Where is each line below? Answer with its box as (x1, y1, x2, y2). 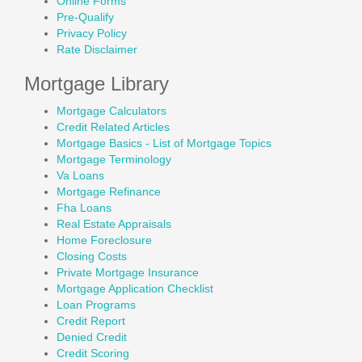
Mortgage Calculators (57, 104, 166, 117)
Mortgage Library (24, 73, 169, 95)
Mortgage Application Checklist (57, 282, 213, 295)
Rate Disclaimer (57, 43, 137, 56)
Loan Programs (57, 298, 136, 311)
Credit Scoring (57, 347, 129, 360)
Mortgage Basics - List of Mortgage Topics (57, 137, 271, 149)
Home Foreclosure (57, 234, 152, 246)
